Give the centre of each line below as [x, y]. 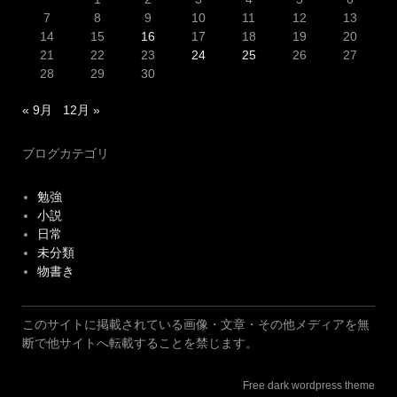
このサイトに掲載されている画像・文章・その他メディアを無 [196, 325]
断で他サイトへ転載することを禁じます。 [140, 343]
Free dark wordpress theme [309, 386]
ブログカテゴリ [66, 154]
